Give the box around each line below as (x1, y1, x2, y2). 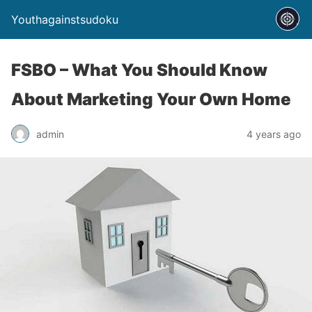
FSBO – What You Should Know (11, 60, 267, 80)
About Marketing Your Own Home (11, 89, 291, 109)
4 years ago (247, 127, 301, 140)
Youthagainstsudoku (11, 13, 118, 26)
